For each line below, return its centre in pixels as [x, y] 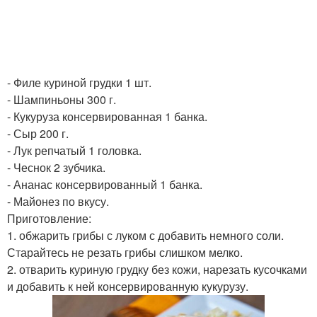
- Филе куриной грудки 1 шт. [79, 82]
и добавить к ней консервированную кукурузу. [128, 286]
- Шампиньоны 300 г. [62, 99]
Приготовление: [49, 218]
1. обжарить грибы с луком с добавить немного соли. [145, 235]
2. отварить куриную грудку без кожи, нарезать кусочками [157, 269]
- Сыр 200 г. [38, 133]
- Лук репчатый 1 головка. [74, 150]
